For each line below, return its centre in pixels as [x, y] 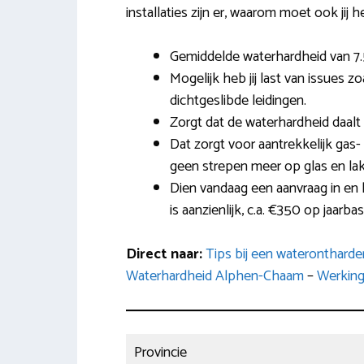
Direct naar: [165, 255]
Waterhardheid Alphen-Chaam [214, 277]
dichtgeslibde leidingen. [238, 101]
